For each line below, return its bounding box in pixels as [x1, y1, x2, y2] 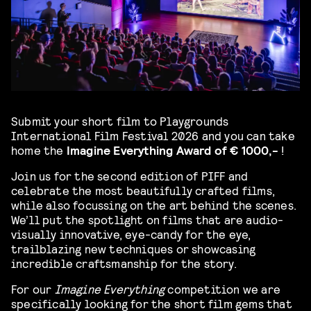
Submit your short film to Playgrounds [11, 113, 229, 128]
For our [11, 281, 55, 296]
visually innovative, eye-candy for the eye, [11, 226, 251, 242]
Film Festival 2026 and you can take [94, 128, 295, 143]
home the [11, 142, 67, 158]
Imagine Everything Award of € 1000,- [66, 142, 279, 158]
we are [239, 281, 281, 296]
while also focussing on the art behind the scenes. [11, 197, 297, 212]
